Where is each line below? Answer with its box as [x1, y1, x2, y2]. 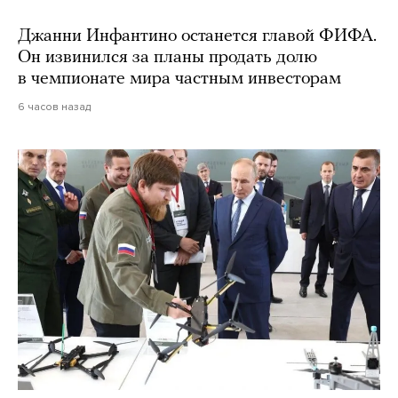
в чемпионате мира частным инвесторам [18, 69, 341, 88]
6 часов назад [18, 99, 91, 113]
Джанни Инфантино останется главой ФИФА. [18, 27, 377, 45]
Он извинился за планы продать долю [18, 48, 317, 67]
